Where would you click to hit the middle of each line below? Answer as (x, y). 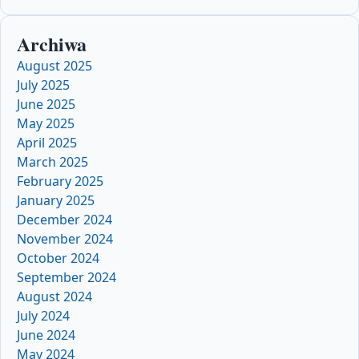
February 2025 (60, 181)
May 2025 (46, 123)
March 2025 (52, 161)
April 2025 (47, 142)
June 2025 (46, 104)
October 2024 (58, 258)
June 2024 (46, 335)
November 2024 (65, 238)
